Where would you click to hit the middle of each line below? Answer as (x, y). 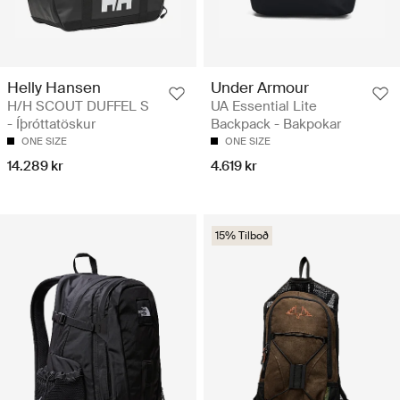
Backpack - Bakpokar (276, 125)
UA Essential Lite (264, 107)
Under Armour (260, 88)
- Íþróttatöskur (51, 125)
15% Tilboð (242, 236)
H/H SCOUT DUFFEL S (78, 107)
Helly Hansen (54, 88)
